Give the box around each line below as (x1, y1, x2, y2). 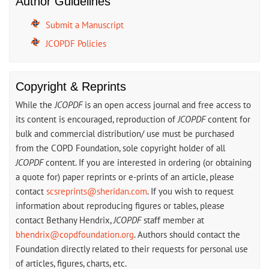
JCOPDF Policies (46, 38, 106, 50)
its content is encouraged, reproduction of (16, 113, 178, 125)
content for (205, 113, 250, 125)
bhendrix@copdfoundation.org (16, 229, 134, 241)
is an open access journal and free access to (82, 99, 251, 111)
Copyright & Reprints (16, 80, 126, 94)
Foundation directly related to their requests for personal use (16, 243, 248, 255)
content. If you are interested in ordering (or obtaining (43, 157, 252, 169)
